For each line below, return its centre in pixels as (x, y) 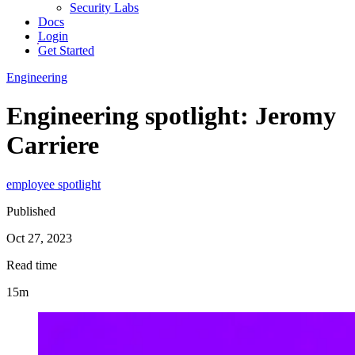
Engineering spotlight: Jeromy (171, 116)
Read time (32, 265)
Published (31, 211)
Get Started (66, 50)
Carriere (53, 145)
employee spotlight (53, 184)
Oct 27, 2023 (39, 238)
